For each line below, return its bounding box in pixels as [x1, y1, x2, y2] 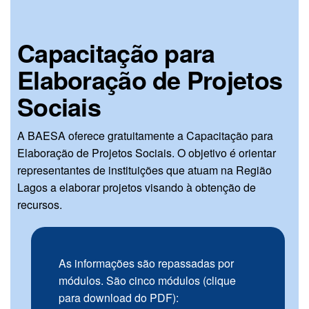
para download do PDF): [59, 290, 179, 306]
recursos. [17, 197, 62, 213]
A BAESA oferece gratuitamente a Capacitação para [17, 128, 273, 144]
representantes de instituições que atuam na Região [17, 162, 272, 179]
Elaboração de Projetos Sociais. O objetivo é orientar [17, 145, 276, 161]
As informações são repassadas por [59, 255, 234, 272]
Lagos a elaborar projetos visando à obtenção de [17, 179, 256, 196]
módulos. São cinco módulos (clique [59, 272, 236, 289]
